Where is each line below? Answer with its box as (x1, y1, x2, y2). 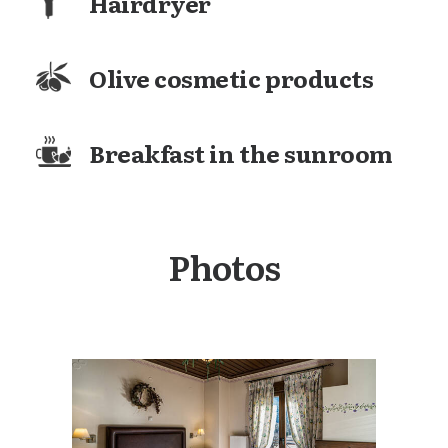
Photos (167, 240, 281, 292)
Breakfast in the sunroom (89, 136, 392, 170)
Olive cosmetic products (89, 61, 374, 95)
